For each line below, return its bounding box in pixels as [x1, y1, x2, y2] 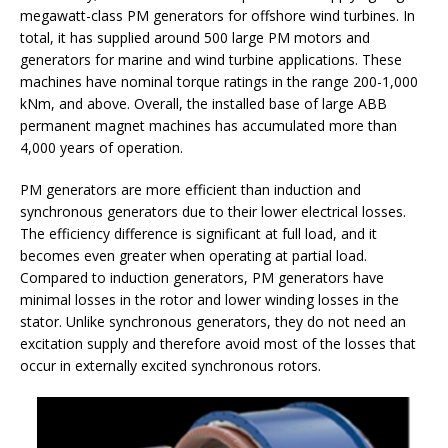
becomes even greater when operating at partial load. [20, 246, 367, 266]
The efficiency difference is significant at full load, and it [20, 224, 377, 244]
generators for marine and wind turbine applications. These [20, 50, 402, 70]
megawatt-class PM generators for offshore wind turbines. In [20, 6, 415, 26]
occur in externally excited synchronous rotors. [20, 356, 325, 376]
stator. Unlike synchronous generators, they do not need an [20, 312, 406, 332]
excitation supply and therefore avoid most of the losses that [20, 334, 416, 354]
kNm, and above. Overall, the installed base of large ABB [20, 94, 387, 114]
